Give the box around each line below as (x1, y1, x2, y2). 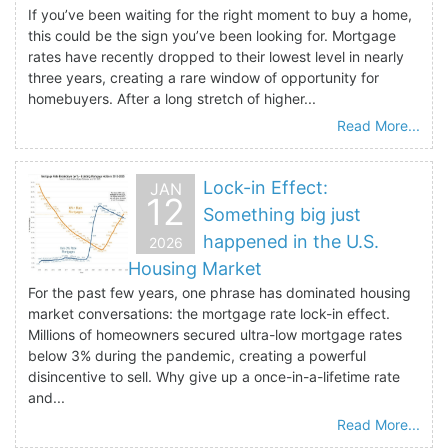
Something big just (203, 203, 361, 225)
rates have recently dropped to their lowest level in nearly (28, 47, 404, 65)
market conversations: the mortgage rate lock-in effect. (28, 304, 390, 322)
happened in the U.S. (203, 230, 379, 252)
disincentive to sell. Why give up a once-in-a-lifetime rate (28, 367, 400, 385)
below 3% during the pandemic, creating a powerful (28, 346, 366, 364)
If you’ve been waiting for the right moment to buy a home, (28, 5, 412, 23)
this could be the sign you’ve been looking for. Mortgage (28, 26, 396, 44)
